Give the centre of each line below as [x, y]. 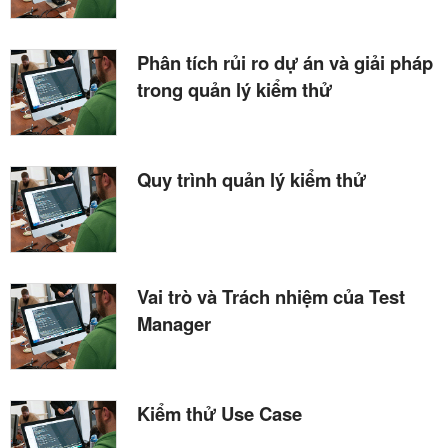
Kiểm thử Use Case [219, 413]
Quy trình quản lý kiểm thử [251, 179]
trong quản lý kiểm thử [234, 90]
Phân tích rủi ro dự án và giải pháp [285, 63]
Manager [174, 323]
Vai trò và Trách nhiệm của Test [271, 296]
